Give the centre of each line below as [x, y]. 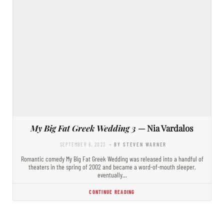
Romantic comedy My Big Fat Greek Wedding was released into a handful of [112, 158]
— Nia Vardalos [165, 128]
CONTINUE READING [112, 191]
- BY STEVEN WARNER [138, 144]
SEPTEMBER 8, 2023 [83, 144]
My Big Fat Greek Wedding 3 [83, 128]
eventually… [112, 174]
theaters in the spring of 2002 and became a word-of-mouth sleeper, [112, 166]
